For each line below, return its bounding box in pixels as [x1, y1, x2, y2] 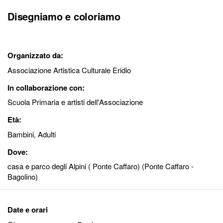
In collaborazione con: [7, 82, 85, 93]
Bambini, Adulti [7, 128, 56, 139]
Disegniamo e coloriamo [7, 9, 120, 24]
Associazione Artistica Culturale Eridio [7, 64, 131, 75]
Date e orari [7, 204, 48, 216]
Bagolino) [7, 171, 38, 182]
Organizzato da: [7, 50, 63, 61]
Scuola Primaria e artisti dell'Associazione [7, 97, 143, 108]
